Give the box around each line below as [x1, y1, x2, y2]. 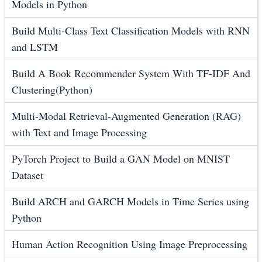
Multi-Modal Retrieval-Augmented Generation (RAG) [12, 109, 241, 123]
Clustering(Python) [12, 82, 92, 97]
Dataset [12, 168, 43, 182]
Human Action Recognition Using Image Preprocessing [12, 237, 247, 251]
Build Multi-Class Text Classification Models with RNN [12, 23, 250, 38]
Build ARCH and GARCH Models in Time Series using [12, 194, 249, 209]
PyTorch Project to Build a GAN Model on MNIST [12, 151, 230, 166]
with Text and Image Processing [12, 125, 147, 140]
